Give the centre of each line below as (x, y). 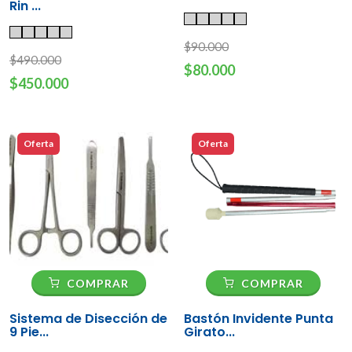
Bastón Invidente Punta (258, 319)
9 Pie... (29, 332)
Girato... (209, 332)
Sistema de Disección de (88, 319)
